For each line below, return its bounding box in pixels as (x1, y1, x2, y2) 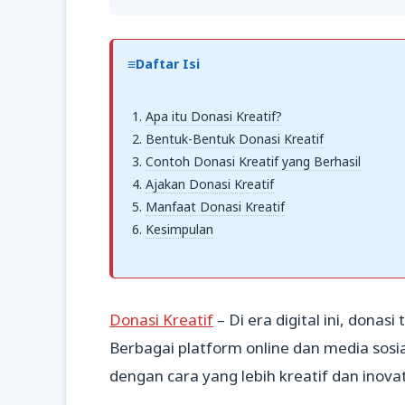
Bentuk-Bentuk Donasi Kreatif (146, 130, 324, 148)
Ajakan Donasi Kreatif (146, 175, 274, 193)
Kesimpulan (146, 221, 213, 239)
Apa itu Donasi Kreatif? (146, 108, 282, 126)
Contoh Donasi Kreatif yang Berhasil (146, 153, 361, 171)
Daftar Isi (136, 55, 200, 72)
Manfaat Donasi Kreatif (146, 198, 285, 216)
